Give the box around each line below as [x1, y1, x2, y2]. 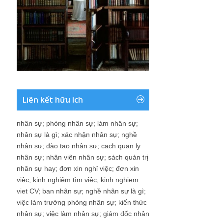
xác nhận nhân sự [61, 131, 117, 139]
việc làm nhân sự [46, 210, 99, 218]
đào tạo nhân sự [46, 142, 97, 150]
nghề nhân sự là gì [85, 187, 144, 195]
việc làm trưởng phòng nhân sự [17, 198, 114, 207]
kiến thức [118, 198, 147, 207]
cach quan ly [101, 142, 140, 150]
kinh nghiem [101, 176, 138, 184]
